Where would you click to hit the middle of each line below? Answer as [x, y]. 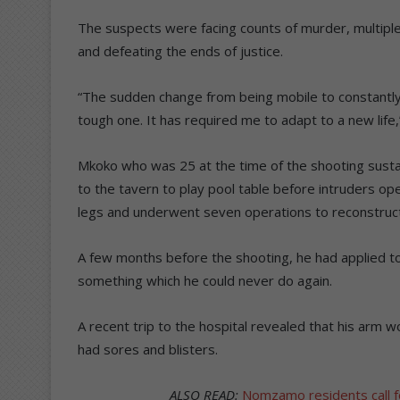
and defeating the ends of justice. [180, 50]
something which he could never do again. [205, 280]
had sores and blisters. [148, 349]
